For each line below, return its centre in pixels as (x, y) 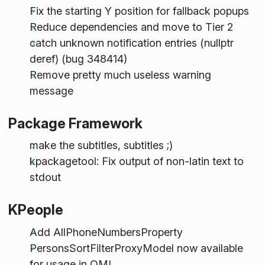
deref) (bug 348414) (78, 59)
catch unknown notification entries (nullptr (131, 43)
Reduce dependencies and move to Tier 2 (131, 27)
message (51, 91)
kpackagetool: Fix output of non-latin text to (136, 161)
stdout (45, 177)
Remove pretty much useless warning (120, 75)
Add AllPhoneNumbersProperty (106, 232)
